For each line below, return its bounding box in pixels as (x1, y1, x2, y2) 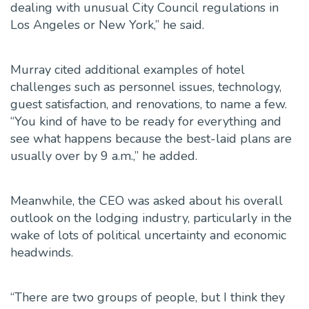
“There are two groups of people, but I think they (10, 289, 285, 306)
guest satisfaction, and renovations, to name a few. (10, 96, 287, 113)
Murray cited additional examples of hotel (10, 61, 245, 79)
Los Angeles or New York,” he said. (10, 17, 204, 34)
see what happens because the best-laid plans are (10, 130, 292, 148)
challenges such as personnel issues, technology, (10, 79, 281, 96)
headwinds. (10, 244, 73, 261)
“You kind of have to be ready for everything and (10, 113, 281, 130)
